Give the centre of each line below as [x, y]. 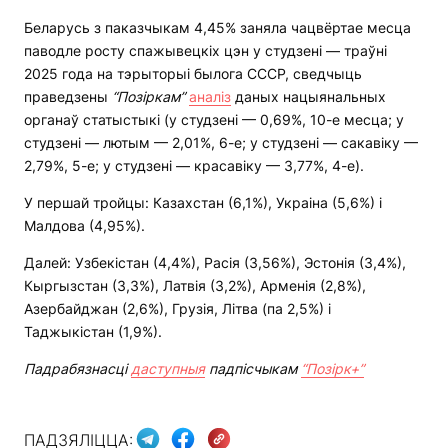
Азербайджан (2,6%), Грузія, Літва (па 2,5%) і [177, 309]
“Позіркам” [148, 97]
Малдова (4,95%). [84, 226]
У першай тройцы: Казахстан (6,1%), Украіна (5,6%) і [203, 203]
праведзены [68, 97]
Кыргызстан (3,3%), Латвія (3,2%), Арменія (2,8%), [195, 286]
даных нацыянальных [308, 97]
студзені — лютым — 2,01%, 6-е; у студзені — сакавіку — [221, 143]
